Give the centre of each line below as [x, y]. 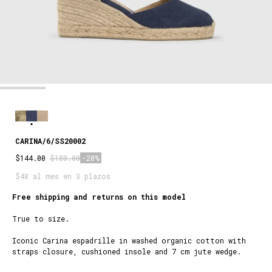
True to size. [41, 218]
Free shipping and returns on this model [99, 196]
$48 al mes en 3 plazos [63, 176]
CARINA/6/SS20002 [50, 141]
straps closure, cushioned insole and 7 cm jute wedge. [127, 251]
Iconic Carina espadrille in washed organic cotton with [129, 240]
